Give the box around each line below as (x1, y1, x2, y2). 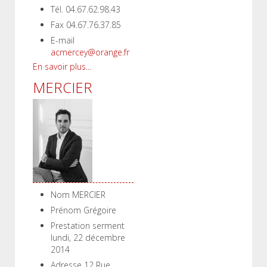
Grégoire (83, 204, 116, 216)
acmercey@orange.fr (51, 46, 129, 58)
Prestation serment (51, 220, 125, 231)
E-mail (51, 35, 74, 46)
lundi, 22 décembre (51, 232, 125, 243)
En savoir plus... (33, 61, 91, 72)
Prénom (51, 204, 81, 216)
